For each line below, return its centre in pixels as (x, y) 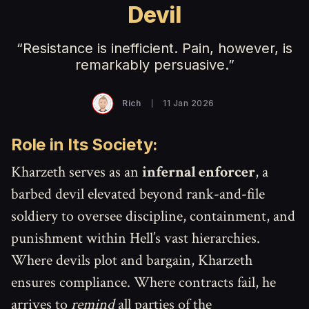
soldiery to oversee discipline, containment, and (153, 216)
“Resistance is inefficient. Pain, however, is (154, 48)
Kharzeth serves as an (77, 172)
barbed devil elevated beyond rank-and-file (138, 194)
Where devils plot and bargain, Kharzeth (132, 260)
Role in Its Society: (85, 144)
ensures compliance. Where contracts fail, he (143, 282)
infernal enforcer (199, 172)
